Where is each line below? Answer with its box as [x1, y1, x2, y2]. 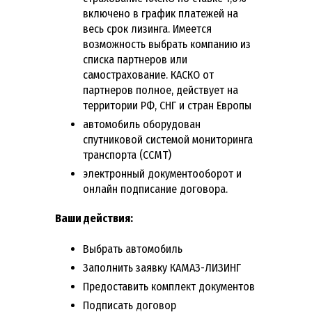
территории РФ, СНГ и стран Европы [83, 99, 251, 113]
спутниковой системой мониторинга [83, 133, 253, 147]
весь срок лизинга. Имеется [83, 22, 212, 36]
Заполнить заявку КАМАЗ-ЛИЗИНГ [83, 261, 241, 275]
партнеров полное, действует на [83, 84, 238, 97]
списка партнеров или [83, 53, 187, 67]
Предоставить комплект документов [83, 280, 255, 294]
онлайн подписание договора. [83, 182, 228, 196]
